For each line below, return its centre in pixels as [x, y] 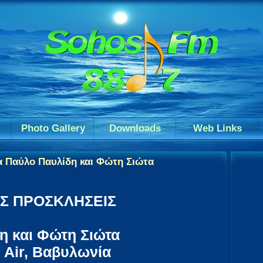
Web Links [217, 128]
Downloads [135, 128]
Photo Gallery [53, 128]
